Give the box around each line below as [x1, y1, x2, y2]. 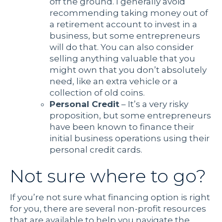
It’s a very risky [128, 99, 188, 110]
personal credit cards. [50, 145, 142, 155]
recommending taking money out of [50, 8, 208, 18]
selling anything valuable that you [50, 54, 195, 64]
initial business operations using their [50, 133, 210, 144]
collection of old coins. [50, 88, 145, 98]
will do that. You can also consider [50, 42, 194, 53]
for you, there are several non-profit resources [10, 204, 206, 214]
